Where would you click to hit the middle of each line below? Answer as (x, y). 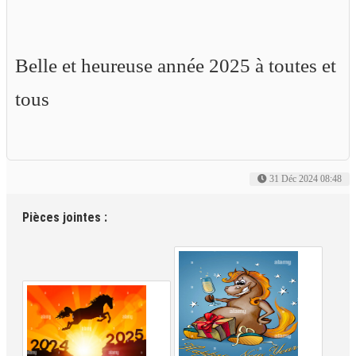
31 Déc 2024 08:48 (306, 180)
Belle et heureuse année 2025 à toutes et (176, 66)
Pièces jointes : (65, 218)
